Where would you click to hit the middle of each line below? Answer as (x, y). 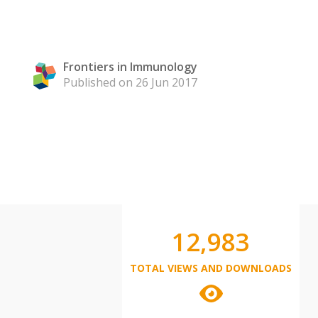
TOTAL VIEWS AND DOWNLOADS (211, 268)
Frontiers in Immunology (130, 67)
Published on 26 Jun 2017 (130, 82)
